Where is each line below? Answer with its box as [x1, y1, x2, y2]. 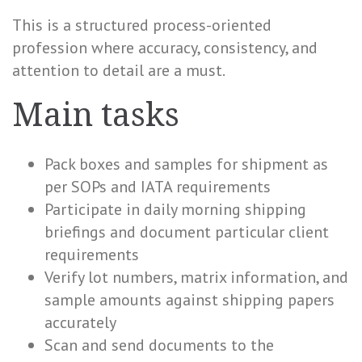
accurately [44, 312, 116, 333]
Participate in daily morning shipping [44, 199, 306, 220]
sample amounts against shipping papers [44, 289, 335, 310]
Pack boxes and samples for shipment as [44, 154, 328, 175]
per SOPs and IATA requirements [44, 176, 271, 197]
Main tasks [12, 96, 179, 134]
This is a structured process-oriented [12, 15, 271, 36]
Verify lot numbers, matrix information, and [44, 267, 348, 288]
